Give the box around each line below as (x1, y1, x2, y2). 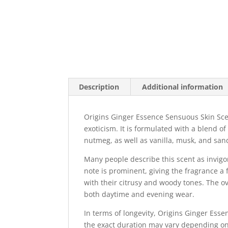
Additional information (142, 82, 223, 92)
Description (79, 82, 120, 92)
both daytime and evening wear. (84, 189, 195, 199)
